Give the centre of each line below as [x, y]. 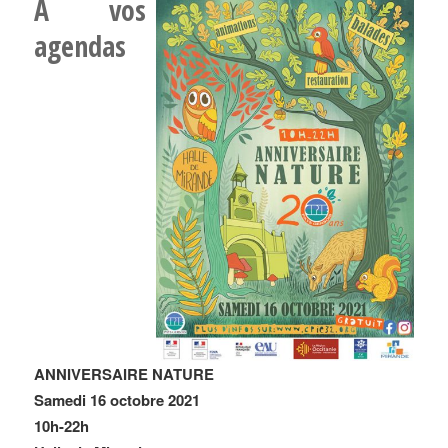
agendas [79, 45]
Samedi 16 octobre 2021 [116, 399]
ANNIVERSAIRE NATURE [123, 373]
